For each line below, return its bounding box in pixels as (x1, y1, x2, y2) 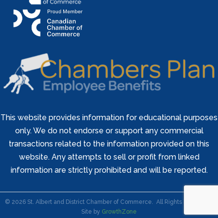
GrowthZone (102, 208, 137, 216)
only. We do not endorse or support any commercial (15, 126, 203, 136)
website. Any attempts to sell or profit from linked (18, 152, 200, 162)
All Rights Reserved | (154, 199, 214, 206)
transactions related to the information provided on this (9, 139, 209, 149)
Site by (81, 208, 102, 216)
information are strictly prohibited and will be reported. (10, 165, 208, 175)
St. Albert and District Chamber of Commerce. (25, 199, 155, 206)
